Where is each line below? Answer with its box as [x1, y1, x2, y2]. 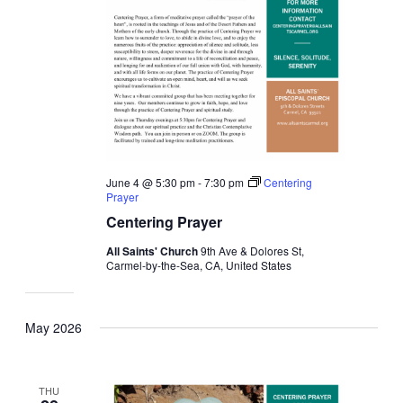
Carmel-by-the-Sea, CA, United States [106, 257, 292, 273]
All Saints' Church [106, 243, 201, 260]
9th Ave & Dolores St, [201, 243, 305, 259]
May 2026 [24, 318, 82, 337]
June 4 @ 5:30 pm [106, 175, 196, 191]
